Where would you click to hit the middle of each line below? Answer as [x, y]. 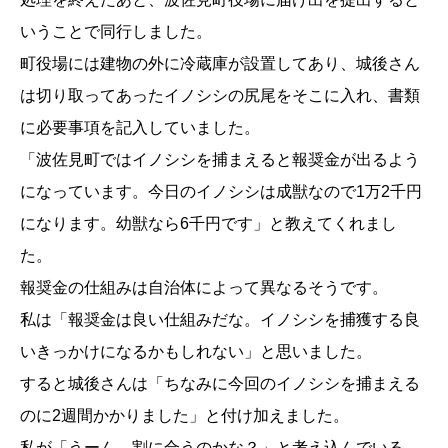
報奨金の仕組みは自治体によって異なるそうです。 [204, 288]
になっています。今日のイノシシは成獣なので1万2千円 [221, 192]
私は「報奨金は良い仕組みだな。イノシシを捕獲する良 [220, 320]
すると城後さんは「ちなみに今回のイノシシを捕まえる [220, 384]
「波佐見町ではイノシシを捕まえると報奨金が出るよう [220, 160]
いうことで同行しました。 [116, 32]
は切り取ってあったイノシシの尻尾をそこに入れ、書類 [220, 96]
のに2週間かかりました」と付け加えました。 [184, 416]
